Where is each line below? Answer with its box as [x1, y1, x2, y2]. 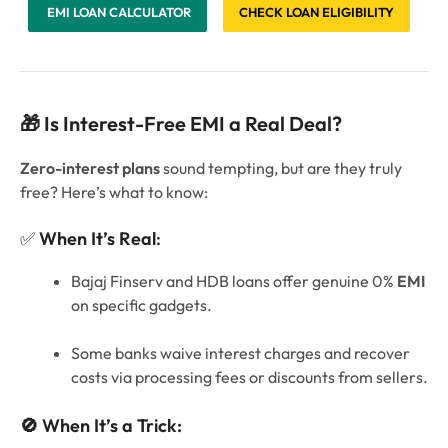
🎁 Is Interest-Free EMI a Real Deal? [20, 111, 342, 137]
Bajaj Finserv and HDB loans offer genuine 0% [71, 271, 397, 292]
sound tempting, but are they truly [160, 158, 402, 179]
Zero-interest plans [20, 158, 160, 179]
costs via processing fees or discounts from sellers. [71, 367, 428, 388]
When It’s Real [39, 227, 156, 251]
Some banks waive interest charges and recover [71, 343, 410, 364]
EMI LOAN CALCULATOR [44, 4, 191, 21]
